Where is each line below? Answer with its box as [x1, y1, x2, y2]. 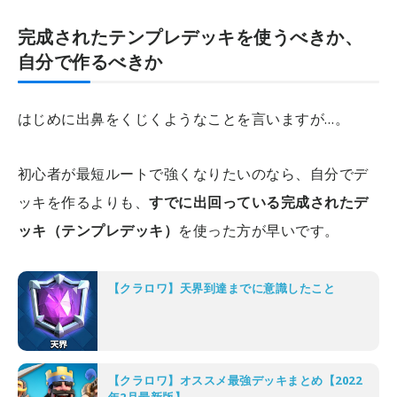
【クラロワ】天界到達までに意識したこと [108, 280, 336, 297]
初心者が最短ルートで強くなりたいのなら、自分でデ [18, 164, 369, 184]
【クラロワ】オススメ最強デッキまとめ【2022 [108, 372, 362, 389]
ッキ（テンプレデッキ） [18, 221, 179, 241]
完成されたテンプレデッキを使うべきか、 [18, 25, 363, 50]
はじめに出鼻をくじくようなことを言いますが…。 [18, 109, 350, 129]
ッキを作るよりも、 [18, 192, 150, 213]
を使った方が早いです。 [178, 221, 339, 241]
